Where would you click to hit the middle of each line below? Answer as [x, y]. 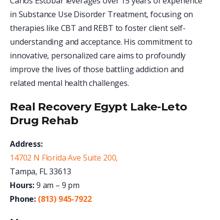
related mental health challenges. [69, 83]
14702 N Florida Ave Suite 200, [64, 157]
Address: [26, 144]
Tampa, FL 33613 [41, 171]
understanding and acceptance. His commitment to [101, 41]
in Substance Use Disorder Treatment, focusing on [102, 14]
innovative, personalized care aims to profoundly [98, 55]
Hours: [22, 185]
